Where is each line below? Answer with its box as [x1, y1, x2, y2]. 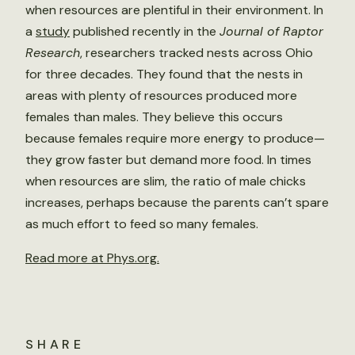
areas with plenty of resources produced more [25, 87, 297, 104]
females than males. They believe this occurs [25, 109, 283, 125]
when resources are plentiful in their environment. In [25, 2, 323, 18]
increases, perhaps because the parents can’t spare [25, 194, 329, 211]
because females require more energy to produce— [25, 130, 325, 147]
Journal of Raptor [219, 23, 323, 40]
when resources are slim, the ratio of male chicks [25, 173, 306, 189]
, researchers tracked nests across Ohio [80, 44, 313, 61]
